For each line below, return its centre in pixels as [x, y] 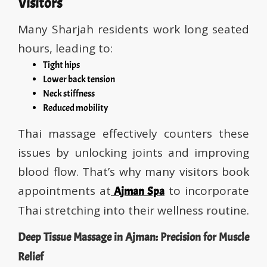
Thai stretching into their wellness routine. [133, 211]
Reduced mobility [75, 108]
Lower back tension [79, 80]
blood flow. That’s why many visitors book [133, 172]
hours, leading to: [65, 49]
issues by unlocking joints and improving [133, 153]
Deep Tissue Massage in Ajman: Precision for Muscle [133, 237]
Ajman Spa [139, 192]
